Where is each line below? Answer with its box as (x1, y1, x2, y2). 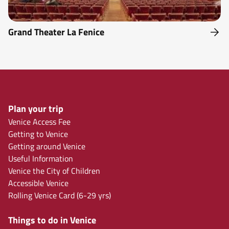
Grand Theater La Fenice (8, 25, 104, 39)
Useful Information (8, 152, 73, 165)
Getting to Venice (8, 127, 68, 140)
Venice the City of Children (8, 164, 100, 177)
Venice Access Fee (8, 115, 71, 128)
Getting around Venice (8, 140, 85, 152)
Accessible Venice (8, 176, 68, 189)
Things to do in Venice (8, 213, 96, 227)
